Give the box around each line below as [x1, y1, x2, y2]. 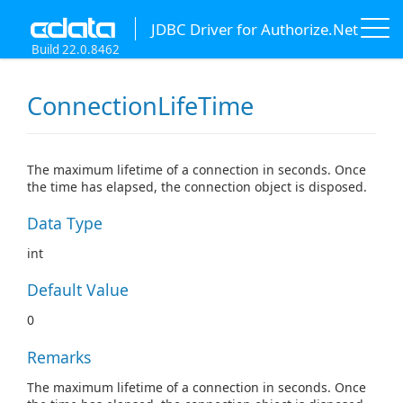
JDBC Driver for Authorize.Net [150, 18, 358, 40]
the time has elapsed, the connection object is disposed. [27, 178, 367, 196]
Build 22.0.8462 [31, 41, 120, 58]
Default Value [27, 279, 129, 301]
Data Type [27, 212, 103, 235]
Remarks [27, 345, 91, 368]
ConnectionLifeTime [27, 89, 254, 123]
